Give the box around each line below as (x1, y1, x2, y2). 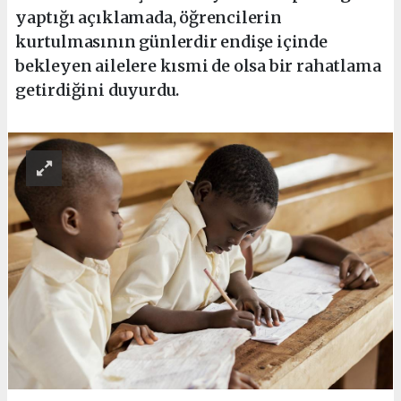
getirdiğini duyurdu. (15, 79, 180, 100)
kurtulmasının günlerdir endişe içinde (15, 30, 328, 52)
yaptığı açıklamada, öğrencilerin (15, 6, 282, 28)
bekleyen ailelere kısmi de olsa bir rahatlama (15, 55, 381, 76)
